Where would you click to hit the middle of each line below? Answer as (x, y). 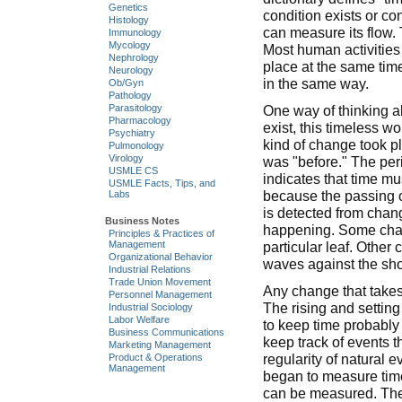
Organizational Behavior (160, 256)
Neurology (131, 70)
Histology (128, 20)
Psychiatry (131, 133)
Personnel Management (160, 294)
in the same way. (315, 84)
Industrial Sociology (150, 306)
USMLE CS (133, 171)
